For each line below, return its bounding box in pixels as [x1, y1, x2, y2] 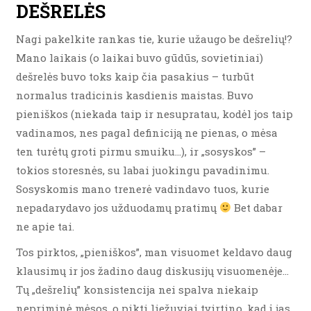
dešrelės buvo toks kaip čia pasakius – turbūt [16, 69, 254, 83]
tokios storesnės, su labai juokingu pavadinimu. [16, 162, 269, 177]
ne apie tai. [16, 219, 74, 233]
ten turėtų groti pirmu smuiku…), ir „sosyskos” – [16, 144, 266, 158]
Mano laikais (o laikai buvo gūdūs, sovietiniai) [16, 50, 263, 65]
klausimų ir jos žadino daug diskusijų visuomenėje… [16, 263, 289, 278]
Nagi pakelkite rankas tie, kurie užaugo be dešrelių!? [16, 31, 292, 46]
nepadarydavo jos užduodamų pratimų [16, 200, 219, 215]
